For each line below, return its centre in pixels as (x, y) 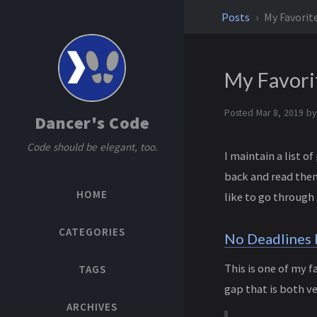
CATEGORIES (92, 232)
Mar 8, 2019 (279, 113)
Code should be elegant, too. (92, 147)
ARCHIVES (92, 306)
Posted (240, 113)
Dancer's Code (92, 123)
